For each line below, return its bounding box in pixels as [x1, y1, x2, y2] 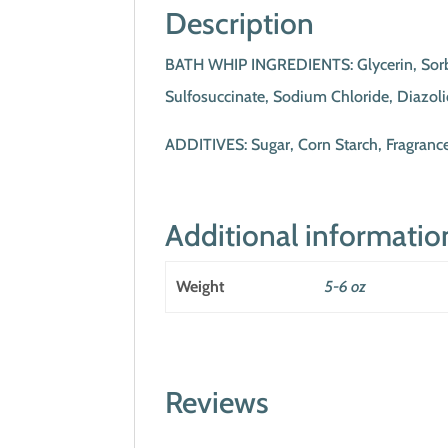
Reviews [165, 384, 270, 421]
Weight [175, 277, 225, 296]
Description [165, 5, 315, 42]
